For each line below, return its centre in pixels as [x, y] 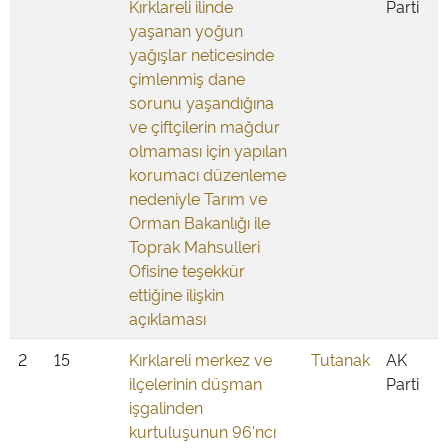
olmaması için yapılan [208, 150]
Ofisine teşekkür [187, 270]
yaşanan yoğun [186, 30]
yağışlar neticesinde [201, 54]
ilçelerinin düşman [195, 383]
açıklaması [167, 318]
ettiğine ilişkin [176, 294]
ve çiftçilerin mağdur [204, 126]
